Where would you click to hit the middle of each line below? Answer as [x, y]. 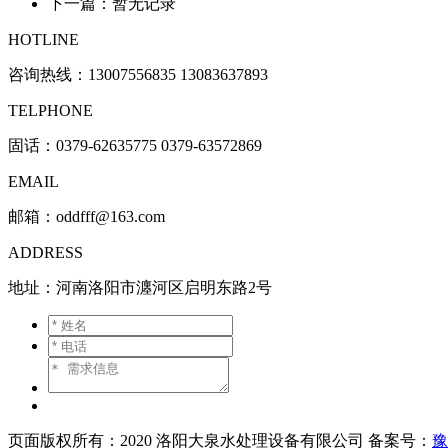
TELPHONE [50, 110]
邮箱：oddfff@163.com [86, 216]
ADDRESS [45, 252]
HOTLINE [43, 39]
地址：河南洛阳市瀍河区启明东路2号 [140, 287]
